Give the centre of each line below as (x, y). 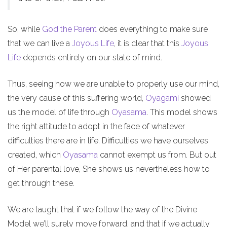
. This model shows (182, 112)
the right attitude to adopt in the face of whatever (96, 126)
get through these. (41, 183)
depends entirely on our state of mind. (91, 57)
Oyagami (162, 98)
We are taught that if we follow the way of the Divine (102, 209)
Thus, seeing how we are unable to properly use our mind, (113, 84)
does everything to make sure (152, 29)
